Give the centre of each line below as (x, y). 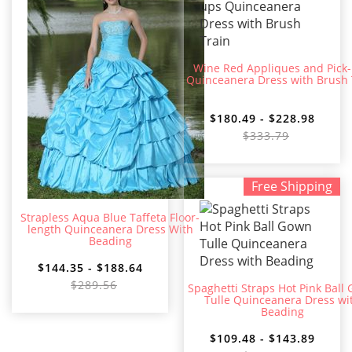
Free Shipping (292, 187)
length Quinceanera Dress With (110, 229)
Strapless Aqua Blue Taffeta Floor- (110, 218)
